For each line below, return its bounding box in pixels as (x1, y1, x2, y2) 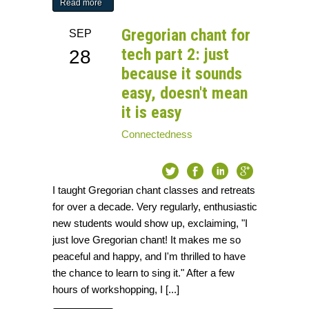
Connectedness (121, 128, 193, 141)
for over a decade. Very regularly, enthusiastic (52, 201, 258, 213)
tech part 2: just (121, 45, 230, 65)
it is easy (121, 103, 183, 123)
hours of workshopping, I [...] (52, 283, 180, 296)
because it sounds (121, 64, 243, 84)
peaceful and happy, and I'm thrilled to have (52, 250, 246, 263)
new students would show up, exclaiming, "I (52, 217, 248, 230)
